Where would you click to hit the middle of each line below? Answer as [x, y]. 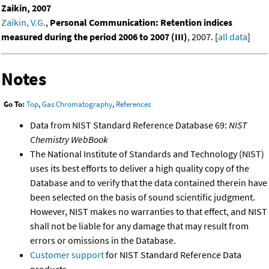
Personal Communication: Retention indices [141, 22]
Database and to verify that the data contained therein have [149, 183]
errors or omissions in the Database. [103, 240]
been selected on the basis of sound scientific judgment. [143, 197]
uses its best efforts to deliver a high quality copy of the [140, 168]
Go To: [14, 104]
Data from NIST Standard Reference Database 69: [129, 125]
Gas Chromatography [77, 104]
